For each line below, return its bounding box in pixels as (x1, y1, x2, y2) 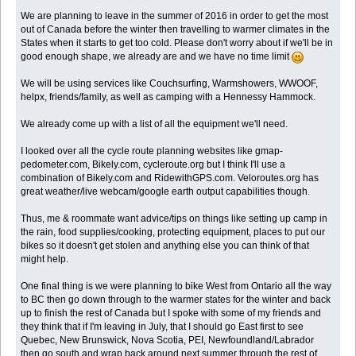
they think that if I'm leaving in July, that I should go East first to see (21, 320, 304, 332)
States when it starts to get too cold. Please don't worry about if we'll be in (21, 37, 334, 48)
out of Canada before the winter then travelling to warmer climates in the (21, 23, 331, 35)
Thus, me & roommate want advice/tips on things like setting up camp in (21, 212, 328, 224)
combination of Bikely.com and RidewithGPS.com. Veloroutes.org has (21, 172, 319, 184)
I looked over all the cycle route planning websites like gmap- (21, 145, 284, 157)
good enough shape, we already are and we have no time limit (21, 50, 292, 62)
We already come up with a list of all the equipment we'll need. (21, 118, 288, 130)
